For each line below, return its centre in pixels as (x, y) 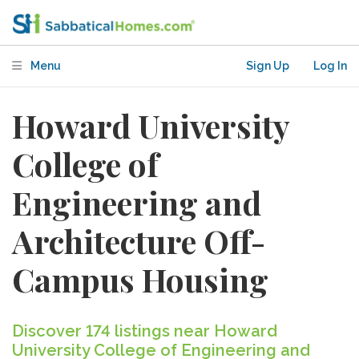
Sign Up (268, 66)
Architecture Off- (139, 241)
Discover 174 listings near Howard (145, 331)
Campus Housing (140, 279)
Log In (330, 66)
